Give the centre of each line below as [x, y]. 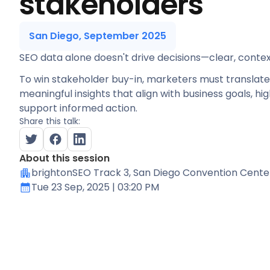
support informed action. [78, 108]
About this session [64, 158]
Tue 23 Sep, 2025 [71, 187]
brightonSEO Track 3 [80, 173]
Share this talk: [50, 121]
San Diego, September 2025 [98, 36]
